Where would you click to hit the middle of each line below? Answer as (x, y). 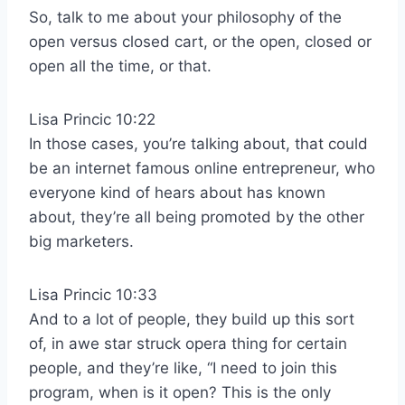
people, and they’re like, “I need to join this (183, 368)
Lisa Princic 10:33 (93, 295)
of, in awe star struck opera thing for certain (188, 344)
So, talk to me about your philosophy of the (185, 18)
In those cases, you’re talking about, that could (198, 144)
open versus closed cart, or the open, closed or (200, 42)
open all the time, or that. (120, 66)
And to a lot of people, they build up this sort (192, 320)
